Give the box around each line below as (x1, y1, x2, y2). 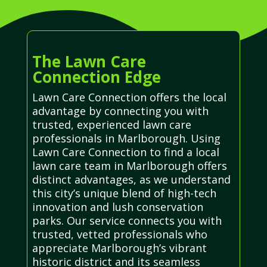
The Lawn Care (32, 50, 146, 72)
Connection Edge (32, 66, 161, 88)
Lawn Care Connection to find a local (32, 144, 219, 159)
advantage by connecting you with (32, 103, 209, 118)
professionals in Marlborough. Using (32, 131, 221, 145)
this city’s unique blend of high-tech (32, 185, 216, 200)
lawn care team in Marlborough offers (32, 158, 227, 173)
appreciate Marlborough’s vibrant (32, 240, 207, 255)
